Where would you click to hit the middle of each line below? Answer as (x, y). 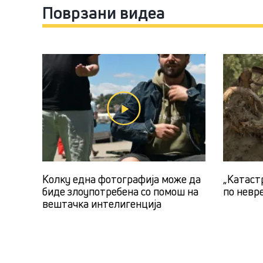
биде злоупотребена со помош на (120, 192)
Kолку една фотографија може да (122, 179)
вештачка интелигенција (102, 204)
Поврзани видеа (104, 13)
